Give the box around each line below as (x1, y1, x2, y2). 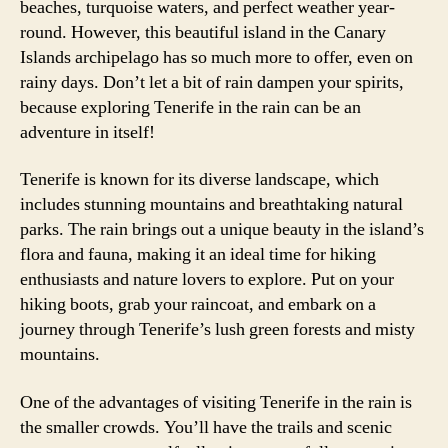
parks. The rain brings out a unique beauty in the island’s (20, 218, 424, 241)
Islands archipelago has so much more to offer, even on (20, 45, 413, 69)
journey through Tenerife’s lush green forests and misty (20, 318, 415, 341)
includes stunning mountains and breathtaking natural (20, 193, 403, 216)
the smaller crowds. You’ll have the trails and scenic (20, 415, 392, 439)
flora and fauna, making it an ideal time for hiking (20, 243, 376, 266)
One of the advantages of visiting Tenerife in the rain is (20, 390, 412, 414)
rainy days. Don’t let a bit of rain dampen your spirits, (20, 70, 404, 94)
